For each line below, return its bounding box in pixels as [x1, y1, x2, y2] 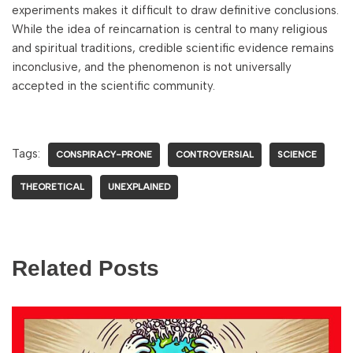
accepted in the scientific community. [12, 79, 215, 93]
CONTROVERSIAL [176, 149, 254, 160]
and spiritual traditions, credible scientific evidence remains [12, 41, 334, 55]
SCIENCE [277, 149, 317, 160]
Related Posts [12, 256, 159, 281]
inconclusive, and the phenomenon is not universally [12, 60, 292, 74]
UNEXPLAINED [108, 181, 170, 192]
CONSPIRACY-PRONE [56, 149, 152, 160]
